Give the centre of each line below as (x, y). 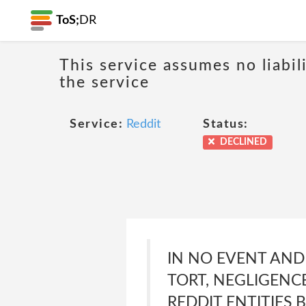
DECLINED (243, 142)
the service (105, 82)
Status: (226, 124)
